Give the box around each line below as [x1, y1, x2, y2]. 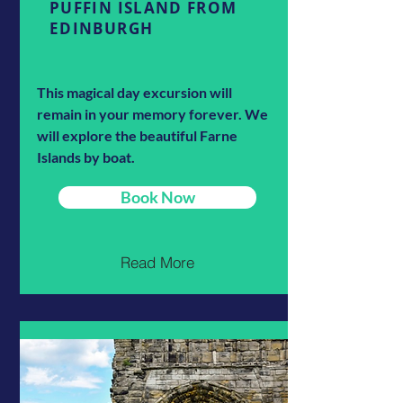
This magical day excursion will [37, 83, 232, 101]
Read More [121, 253, 194, 273]
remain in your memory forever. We [37, 104, 268, 122]
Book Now [120, 186, 195, 207]
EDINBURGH [49, 17, 154, 39]
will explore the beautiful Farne [37, 126, 237, 144]
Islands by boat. [37, 148, 135, 166]
